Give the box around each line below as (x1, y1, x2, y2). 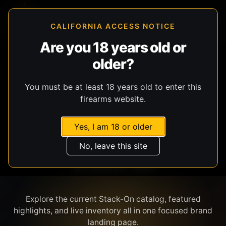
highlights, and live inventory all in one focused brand (14, 205, 212, 215)
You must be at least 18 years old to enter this (25, 82, 201, 92)
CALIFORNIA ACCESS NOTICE (50, 22, 176, 30)
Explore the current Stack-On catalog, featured (25, 194, 201, 204)
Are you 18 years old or (40, 39, 186, 56)
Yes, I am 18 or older (74, 122, 152, 132)
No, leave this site (79, 141, 147, 151)
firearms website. (80, 94, 146, 104)
